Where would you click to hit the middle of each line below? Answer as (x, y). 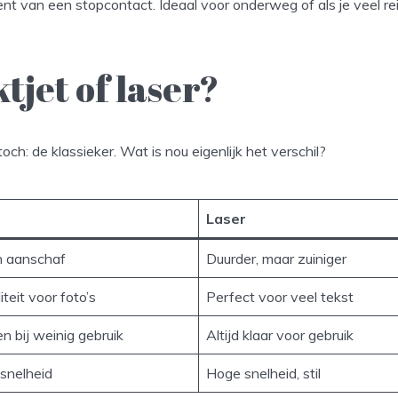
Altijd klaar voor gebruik (280, 335)
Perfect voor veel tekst (280, 297)
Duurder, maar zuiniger (276, 259)
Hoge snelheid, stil (263, 374)
